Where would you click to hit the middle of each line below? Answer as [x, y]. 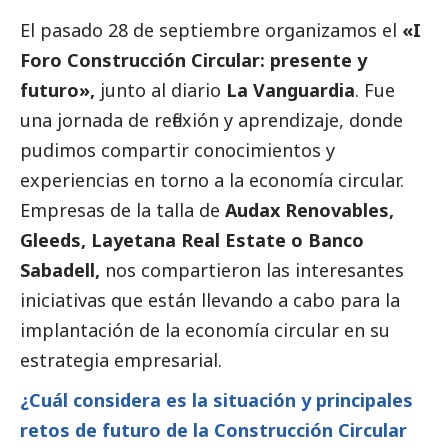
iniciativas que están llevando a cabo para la [210, 299]
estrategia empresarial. [121, 359]
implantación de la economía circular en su [205, 329]
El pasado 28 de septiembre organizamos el [208, 29]
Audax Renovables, [309, 209]
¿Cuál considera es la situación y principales [216, 399]
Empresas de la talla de [122, 209]
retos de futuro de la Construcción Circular [213, 429]
